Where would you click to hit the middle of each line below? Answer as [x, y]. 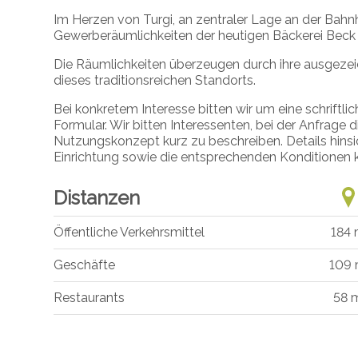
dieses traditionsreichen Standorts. [155, 80]
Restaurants [89, 298]
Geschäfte [85, 265]
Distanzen [97, 197]
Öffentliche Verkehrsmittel [129, 233]
